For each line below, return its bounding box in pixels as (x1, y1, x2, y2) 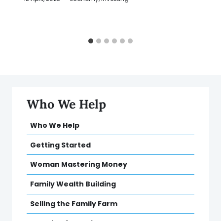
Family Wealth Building (30, 179, 116, 189)
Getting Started (30, 140, 91, 150)
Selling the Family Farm (30, 198, 117, 209)
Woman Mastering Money (30, 159, 127, 170)
